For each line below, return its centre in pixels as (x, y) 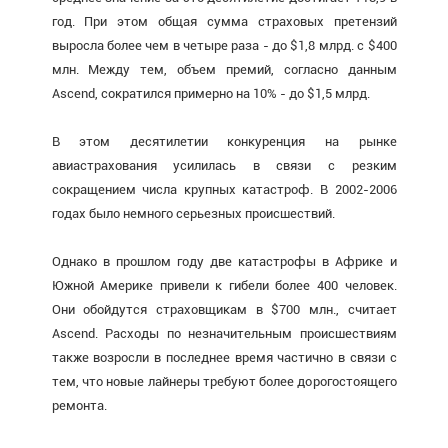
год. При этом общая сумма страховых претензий (224, 21)
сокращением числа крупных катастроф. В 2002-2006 (224, 189)
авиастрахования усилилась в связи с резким (224, 165)
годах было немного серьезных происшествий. (193, 213)
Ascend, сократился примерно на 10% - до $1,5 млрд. (210, 93)
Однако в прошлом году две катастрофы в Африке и (224, 261)
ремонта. (79, 405)
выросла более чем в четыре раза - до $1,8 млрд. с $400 (224, 45)
